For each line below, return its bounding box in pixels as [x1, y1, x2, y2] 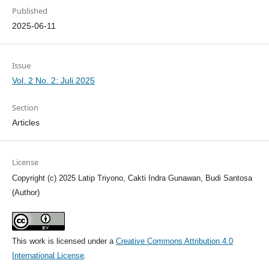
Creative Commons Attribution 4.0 [115, 237, 233, 246]
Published [11, 5, 47, 17]
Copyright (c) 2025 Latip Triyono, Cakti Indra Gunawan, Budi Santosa [11, 174, 252, 183]
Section [11, 102, 38, 113]
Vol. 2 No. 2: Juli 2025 [11, 76, 95, 86]
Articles [11, 118, 40, 128]
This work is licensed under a [11, 237, 116, 246]
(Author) [11, 188, 40, 198]
